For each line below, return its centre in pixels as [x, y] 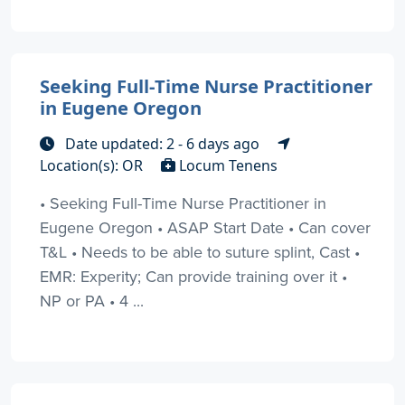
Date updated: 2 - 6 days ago [162, 143]
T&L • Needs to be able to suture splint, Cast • [200, 251]
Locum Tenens [226, 165]
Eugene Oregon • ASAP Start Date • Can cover [205, 227]
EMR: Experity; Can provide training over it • [193, 276]
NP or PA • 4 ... [92, 300]
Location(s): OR [93, 165]
